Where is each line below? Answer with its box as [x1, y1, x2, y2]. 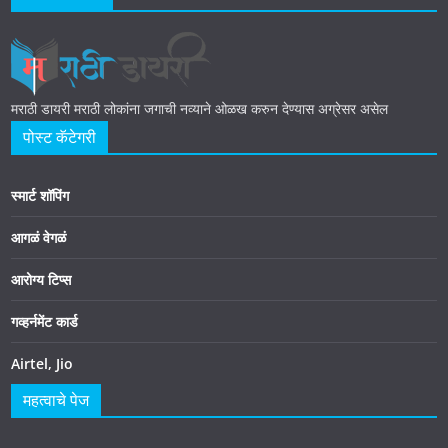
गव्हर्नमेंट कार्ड [11, 311, 78, 331]
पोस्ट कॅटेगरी [23, 125, 96, 148]
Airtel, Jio [11, 353, 73, 373]
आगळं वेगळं [11, 227, 66, 247]
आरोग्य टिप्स [11, 269, 71, 289]
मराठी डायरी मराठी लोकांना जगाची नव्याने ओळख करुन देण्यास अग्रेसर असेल [11, 98, 388, 118]
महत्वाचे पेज [23, 388, 89, 411]
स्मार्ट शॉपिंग [11, 185, 69, 205]
